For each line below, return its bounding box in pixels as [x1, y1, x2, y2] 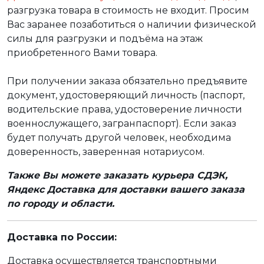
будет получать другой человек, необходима [7, 131, 231, 143]
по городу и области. [7, 197, 117, 209]
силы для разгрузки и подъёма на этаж [7, 32, 203, 44]
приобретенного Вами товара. [7, 47, 157, 58]
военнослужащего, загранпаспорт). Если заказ [7, 117, 236, 129]
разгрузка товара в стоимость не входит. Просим [7, 4, 249, 16]
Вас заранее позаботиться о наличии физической [7, 18, 256, 30]
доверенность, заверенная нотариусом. [7, 146, 204, 157]
